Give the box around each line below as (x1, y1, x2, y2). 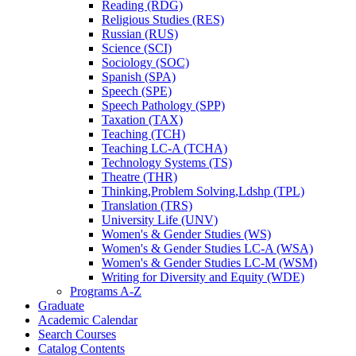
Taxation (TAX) (102, 113, 183, 127)
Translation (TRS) (102, 199, 192, 213)
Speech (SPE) (102, 84, 172, 99)
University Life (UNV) (102, 213, 218, 227)
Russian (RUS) (102, 27, 178, 41)
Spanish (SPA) (102, 70, 176, 84)
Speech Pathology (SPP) (102, 99, 225, 113)
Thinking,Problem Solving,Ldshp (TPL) (102, 184, 304, 199)
